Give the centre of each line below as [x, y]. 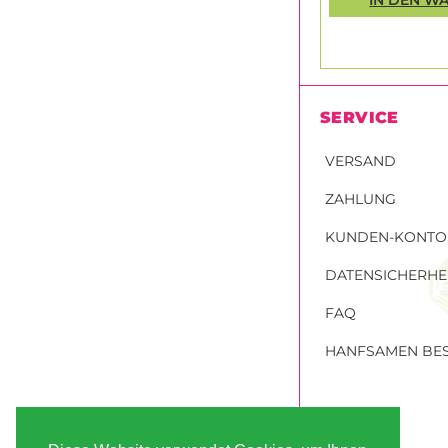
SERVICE [359, 117]
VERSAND [360, 160]
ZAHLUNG [360, 198]
